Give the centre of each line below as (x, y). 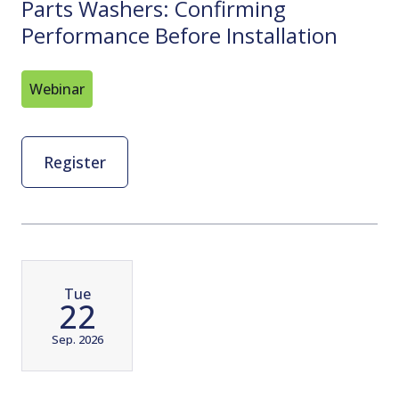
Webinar (57, 90)
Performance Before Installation (179, 36)
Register (75, 162)
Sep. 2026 (77, 339)
